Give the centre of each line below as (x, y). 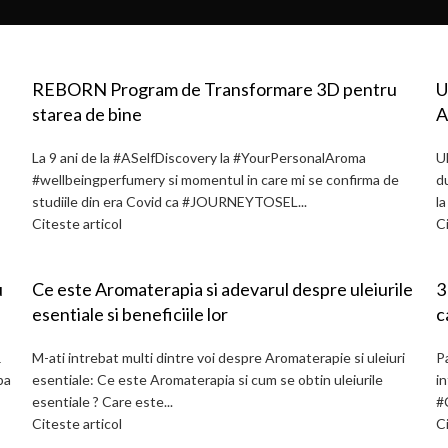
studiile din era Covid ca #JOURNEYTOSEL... (169, 201)
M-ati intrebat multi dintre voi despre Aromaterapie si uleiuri (218, 357)
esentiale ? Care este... (102, 401)
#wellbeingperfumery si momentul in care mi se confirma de (215, 179)
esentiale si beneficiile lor (217, 314)
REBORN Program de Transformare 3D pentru (214, 89)
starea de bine (87, 114)
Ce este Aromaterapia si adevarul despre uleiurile (191, 289)
